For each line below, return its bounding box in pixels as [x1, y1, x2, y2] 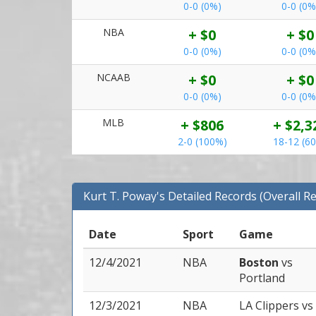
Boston [239, 255, 281, 270]
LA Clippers [239, 298, 302, 313]
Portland [239, 270, 285, 286]
